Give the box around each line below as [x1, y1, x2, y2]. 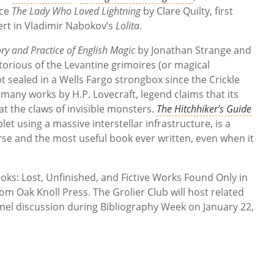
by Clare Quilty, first [141, 4, 233, 18]
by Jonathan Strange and [135, 43, 251, 57]
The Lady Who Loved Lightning [12, 4, 141, 18]
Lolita [116, 19, 139, 33]
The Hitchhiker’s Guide [157, 102, 251, 116]
